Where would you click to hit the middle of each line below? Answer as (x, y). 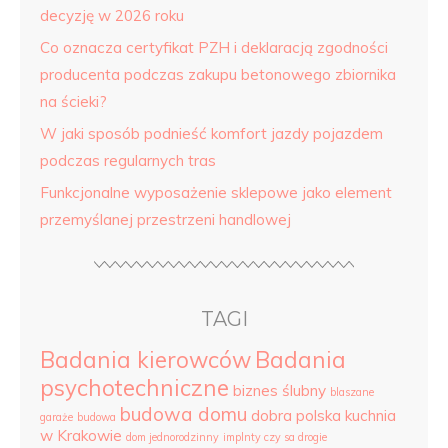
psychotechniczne (134, 388)
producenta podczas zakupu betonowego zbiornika (218, 74)
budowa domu (183, 414)
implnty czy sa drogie (275, 437)
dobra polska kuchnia (323, 415)
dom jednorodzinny (172, 437)
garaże (56, 417)
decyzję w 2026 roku (112, 15)
